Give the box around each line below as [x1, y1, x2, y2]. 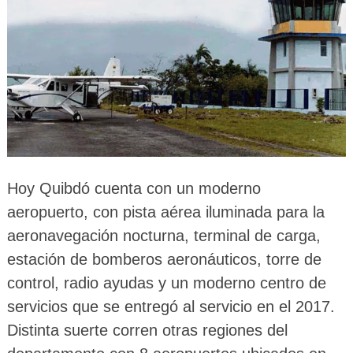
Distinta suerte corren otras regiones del [6, 321, 288, 339]
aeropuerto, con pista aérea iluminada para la [6, 203, 325, 221]
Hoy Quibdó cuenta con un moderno [6, 179, 261, 197]
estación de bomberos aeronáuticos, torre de [6, 250, 321, 268]
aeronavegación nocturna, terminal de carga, [6, 226, 321, 244]
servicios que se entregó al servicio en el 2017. [6, 297, 335, 315]
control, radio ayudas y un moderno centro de [6, 273, 326, 292]
